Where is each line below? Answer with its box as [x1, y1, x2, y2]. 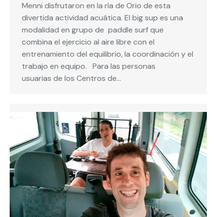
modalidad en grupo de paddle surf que [22, 25, 164, 35]
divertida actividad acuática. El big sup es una [22, 13, 183, 23]
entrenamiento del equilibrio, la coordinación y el [22, 49, 193, 60]
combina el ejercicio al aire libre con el [22, 37, 155, 47]
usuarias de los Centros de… [22, 73, 121, 84]
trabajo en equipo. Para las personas [22, 61, 155, 72]
